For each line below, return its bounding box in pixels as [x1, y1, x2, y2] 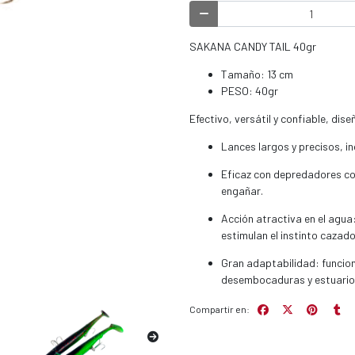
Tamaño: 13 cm [221, 67, 293, 82]
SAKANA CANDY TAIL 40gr [189, 40, 316, 54]
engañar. [221, 184, 263, 198]
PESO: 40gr [221, 84, 278, 98]
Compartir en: [189, 303, 250, 315]
